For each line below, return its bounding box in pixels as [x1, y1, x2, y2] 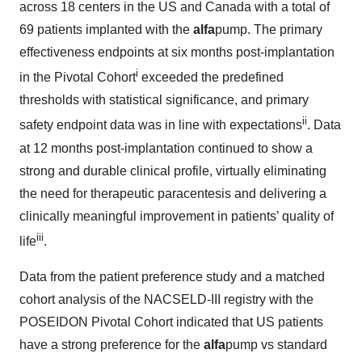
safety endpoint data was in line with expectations [19, 118, 302, 133]
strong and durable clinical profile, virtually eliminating [19, 163, 326, 178]
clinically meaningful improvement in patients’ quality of [19, 208, 334, 223]
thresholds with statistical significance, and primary [19, 93, 309, 107]
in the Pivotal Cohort [19, 70, 136, 85]
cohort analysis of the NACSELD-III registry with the [19, 292, 314, 306]
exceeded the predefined [138, 70, 284, 85]
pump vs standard [225, 337, 327, 351]
